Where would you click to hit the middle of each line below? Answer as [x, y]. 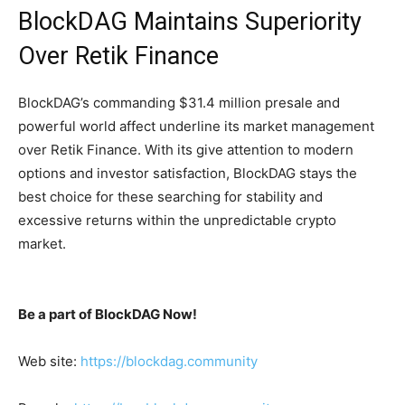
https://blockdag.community [169, 362]
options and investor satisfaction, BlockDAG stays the [188, 174]
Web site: [49, 362]
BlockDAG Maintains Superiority [190, 22]
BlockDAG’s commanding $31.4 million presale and [179, 103]
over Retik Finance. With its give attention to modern [186, 150]
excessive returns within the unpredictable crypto [177, 221]
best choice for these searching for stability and [170, 197]
